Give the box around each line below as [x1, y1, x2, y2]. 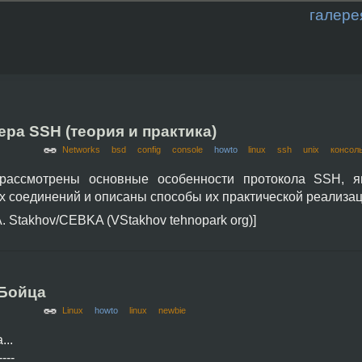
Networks [62, 145, 101, 154]
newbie [158, 305, 186, 315]
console [171, 145, 203, 154]
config [137, 145, 161, 154]
